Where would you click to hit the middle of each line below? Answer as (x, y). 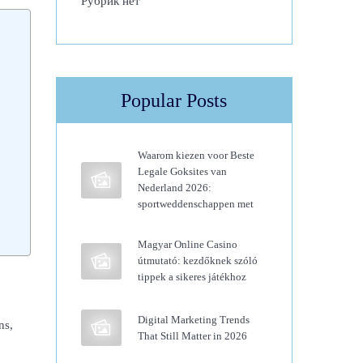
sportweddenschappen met (195, 204)
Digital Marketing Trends (193, 319)
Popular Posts (174, 100)
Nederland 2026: (174, 188)
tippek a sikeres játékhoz (192, 277)
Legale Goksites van (182, 171)
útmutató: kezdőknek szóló (197, 261)
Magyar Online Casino (187, 244)
